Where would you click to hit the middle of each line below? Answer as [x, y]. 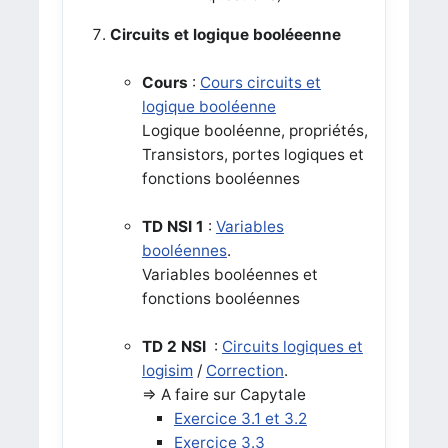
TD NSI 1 [172, 226]
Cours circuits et [260, 82]
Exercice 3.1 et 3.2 [240, 418]
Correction [244, 370]
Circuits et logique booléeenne [225, 34]
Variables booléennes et [229, 274]
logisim [167, 370]
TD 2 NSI [175, 346]
